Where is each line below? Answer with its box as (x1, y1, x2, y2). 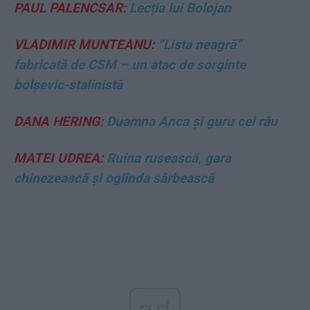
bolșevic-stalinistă (14, 76, 122, 93)
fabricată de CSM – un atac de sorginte (14, 56, 246, 73)
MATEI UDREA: (14, 149, 103, 166)
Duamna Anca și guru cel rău (103, 113, 277, 129)
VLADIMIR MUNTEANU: (14, 36, 154, 53)
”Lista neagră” (154, 36, 241, 53)
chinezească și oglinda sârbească (14, 170, 214, 186)
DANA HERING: (14, 113, 103, 129)
